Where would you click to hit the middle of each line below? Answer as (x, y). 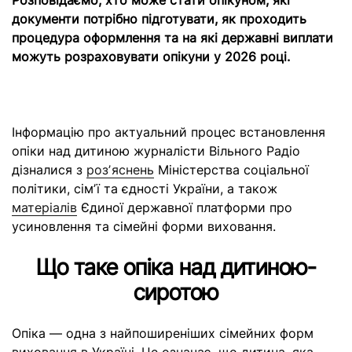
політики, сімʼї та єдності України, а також (145, 189)
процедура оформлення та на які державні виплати (172, 38)
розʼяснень (120, 170)
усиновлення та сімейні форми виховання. (144, 226)
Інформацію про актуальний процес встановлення (169, 132)
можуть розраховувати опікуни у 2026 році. (151, 57)
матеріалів (44, 207)
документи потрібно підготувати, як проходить (159, 19)
